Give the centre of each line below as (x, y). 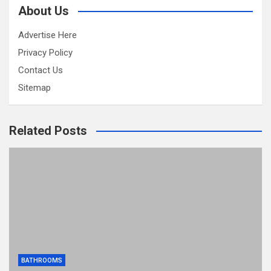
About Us (44, 11)
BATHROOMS (42, 261)
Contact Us (41, 70)
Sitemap (34, 88)
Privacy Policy (45, 53)
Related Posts (48, 131)
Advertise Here (47, 35)
